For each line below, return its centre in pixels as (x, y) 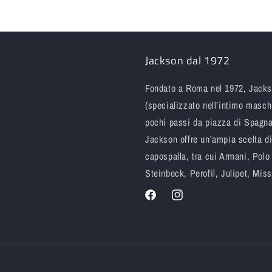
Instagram (187, 201)
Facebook (159, 201)
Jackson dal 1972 (188, 60)
